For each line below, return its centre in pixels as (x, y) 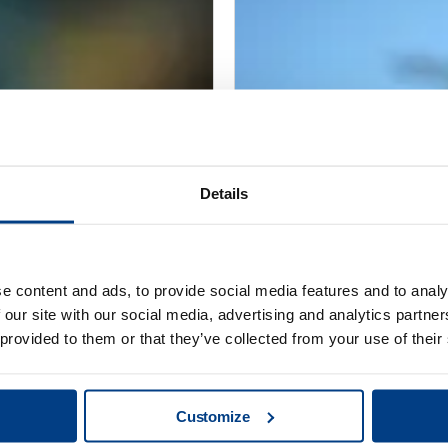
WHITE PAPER (282, 270)
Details (224, 193)
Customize (212, 416)
